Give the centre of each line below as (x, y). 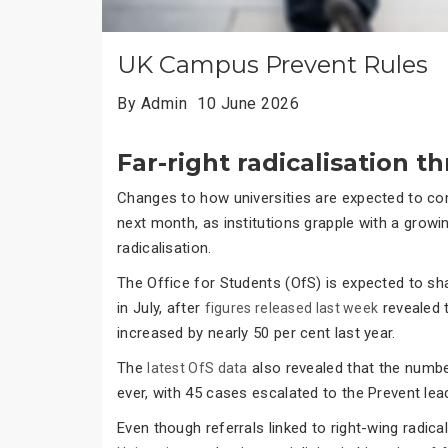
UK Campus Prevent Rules (272, 64)
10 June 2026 (248, 103)
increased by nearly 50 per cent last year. (256, 332)
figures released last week (291, 307)
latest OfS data (197, 367)
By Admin (152, 103)
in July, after (161, 307)
